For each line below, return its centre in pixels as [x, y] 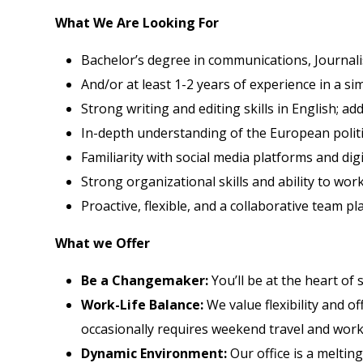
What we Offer [102, 243]
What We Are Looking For [137, 22]
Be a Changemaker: [145, 280]
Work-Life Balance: [142, 304]
